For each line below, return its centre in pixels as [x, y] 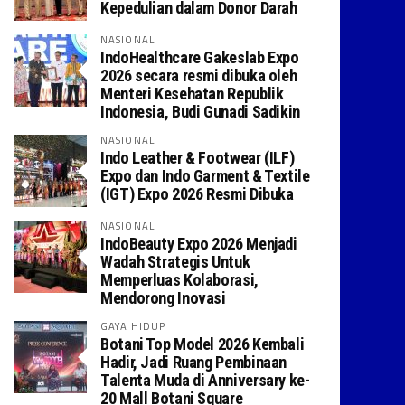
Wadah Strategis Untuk [175, 262]
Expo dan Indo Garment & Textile [205, 176]
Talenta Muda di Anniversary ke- [205, 380]
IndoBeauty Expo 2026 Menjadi [199, 244]
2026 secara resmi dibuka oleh [199, 75]
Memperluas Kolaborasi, [179, 280]
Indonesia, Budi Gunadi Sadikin [200, 112]
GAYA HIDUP [133, 326]
